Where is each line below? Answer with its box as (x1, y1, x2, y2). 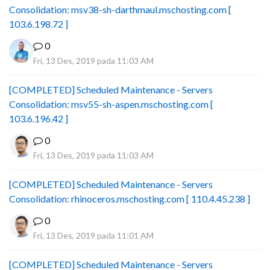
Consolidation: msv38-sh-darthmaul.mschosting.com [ (9, 4, 231, 15)
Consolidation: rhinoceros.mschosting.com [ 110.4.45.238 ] (9, 193, 250, 204)
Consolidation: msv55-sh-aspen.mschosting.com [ (9, 98, 213, 110)
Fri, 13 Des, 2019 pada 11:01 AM (33, 230, 154, 240)
